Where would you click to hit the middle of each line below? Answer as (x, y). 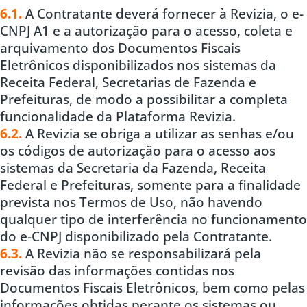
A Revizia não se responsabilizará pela (142, 254)
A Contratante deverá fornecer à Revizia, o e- (163, 14)
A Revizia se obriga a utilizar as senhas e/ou (158, 134)
